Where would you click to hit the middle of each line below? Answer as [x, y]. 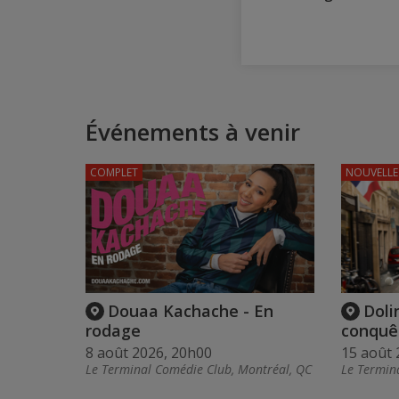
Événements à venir [193, 132]
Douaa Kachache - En [191, 310]
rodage [113, 331]
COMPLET [114, 172]
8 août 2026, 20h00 [149, 353]
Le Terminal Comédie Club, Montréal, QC [199, 370]
